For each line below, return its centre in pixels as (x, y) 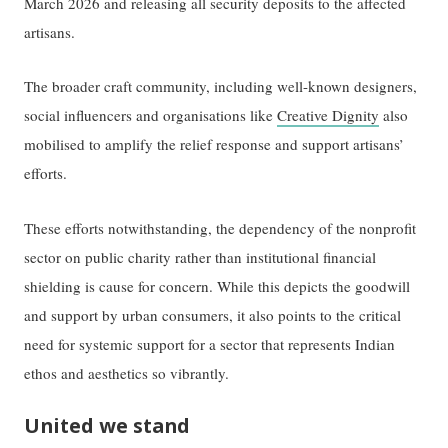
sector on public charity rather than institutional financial (200, 256)
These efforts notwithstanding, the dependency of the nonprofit (220, 227)
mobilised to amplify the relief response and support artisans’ (214, 144)
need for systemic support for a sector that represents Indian (210, 343)
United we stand (107, 425)
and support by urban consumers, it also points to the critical (213, 314)
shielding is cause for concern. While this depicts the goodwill (217, 285)
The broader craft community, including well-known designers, (221, 86)
